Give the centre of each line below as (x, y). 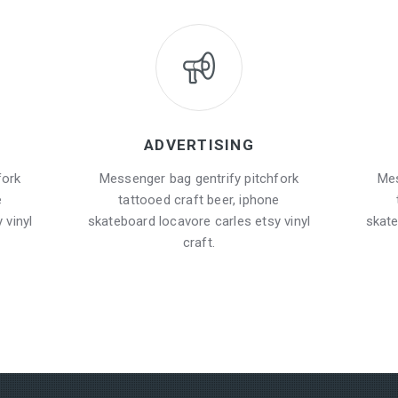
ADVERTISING (199, 144)
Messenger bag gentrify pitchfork (199, 178)
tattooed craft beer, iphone (199, 199)
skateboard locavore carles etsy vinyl (199, 221)
